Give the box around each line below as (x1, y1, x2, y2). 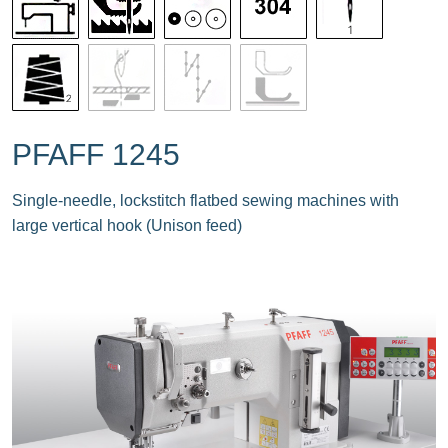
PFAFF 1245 (12, 136, 180, 171)
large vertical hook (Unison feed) (12, 216, 242, 234)
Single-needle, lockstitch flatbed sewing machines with (12, 191, 399, 209)
